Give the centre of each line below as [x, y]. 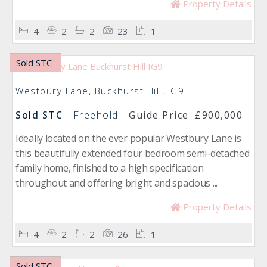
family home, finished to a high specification [110, 168]
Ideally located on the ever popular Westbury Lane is [128, 138]
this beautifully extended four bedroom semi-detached [133, 153]
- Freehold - [96, 115]
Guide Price [159, 115]
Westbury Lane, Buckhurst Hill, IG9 [100, 91]
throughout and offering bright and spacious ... [117, 183]
